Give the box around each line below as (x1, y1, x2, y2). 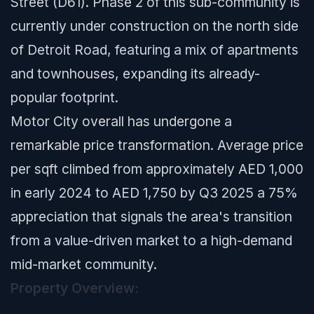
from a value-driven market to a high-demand (11, 232, 292, 249)
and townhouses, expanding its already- (11, 65, 260, 82)
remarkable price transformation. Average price (11, 137, 303, 153)
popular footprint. (11, 89, 118, 106)
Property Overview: (11, 280, 139, 296)
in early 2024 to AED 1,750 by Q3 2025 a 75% (11, 184, 298, 201)
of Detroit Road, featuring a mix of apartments (11, 41, 299, 58)
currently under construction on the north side (11, 18, 299, 34)
